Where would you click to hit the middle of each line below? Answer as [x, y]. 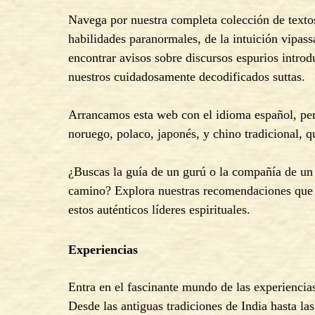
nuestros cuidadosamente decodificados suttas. [187, 76]
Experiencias [103, 249]
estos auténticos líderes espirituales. [159, 209]
